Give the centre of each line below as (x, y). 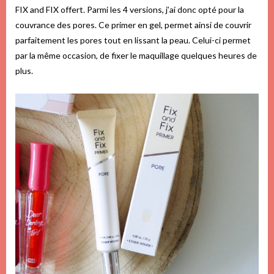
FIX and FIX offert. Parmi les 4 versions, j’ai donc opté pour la (130, 9)
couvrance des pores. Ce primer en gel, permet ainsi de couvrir (133, 24)
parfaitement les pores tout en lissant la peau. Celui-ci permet (133, 40)
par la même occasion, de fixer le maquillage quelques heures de (136, 55)
